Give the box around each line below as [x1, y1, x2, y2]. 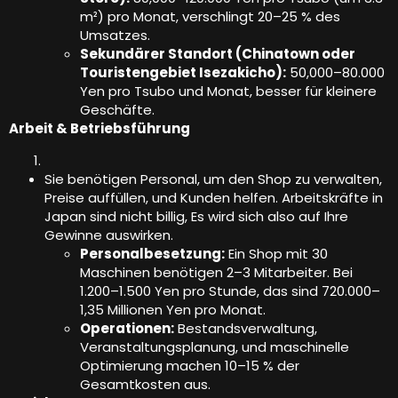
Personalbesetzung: [80, 243, 225, 263]
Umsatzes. [80, 26, 150, 45]
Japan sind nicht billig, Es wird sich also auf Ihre [44, 206, 348, 226]
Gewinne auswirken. [44, 225, 173, 244]
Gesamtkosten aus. [80, 374, 211, 394]
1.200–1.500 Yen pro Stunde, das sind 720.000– [80, 281, 380, 300]
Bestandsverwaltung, [174, 318, 317, 338]
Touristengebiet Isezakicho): [80, 63, 286, 83]
